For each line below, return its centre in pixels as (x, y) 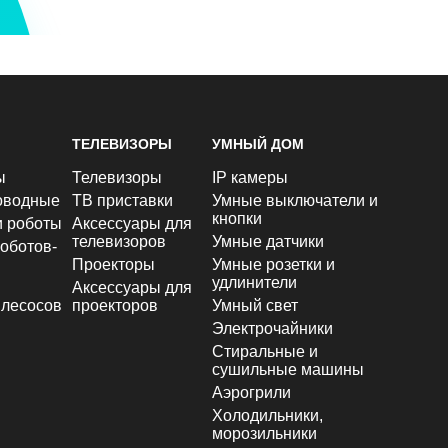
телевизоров (118, 241)
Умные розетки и (274, 264)
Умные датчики (268, 241)
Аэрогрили (252, 392)
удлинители (255, 282)
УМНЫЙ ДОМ (258, 144)
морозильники (265, 433)
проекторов (114, 305)
